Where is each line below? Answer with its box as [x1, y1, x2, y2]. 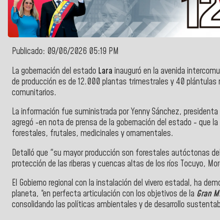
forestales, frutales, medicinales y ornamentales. [12, 128, 173, 140]
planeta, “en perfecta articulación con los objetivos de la [12, 188, 194, 200]
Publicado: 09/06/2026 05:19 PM [12, 46, 119, 58]
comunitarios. [12, 86, 56, 99]
